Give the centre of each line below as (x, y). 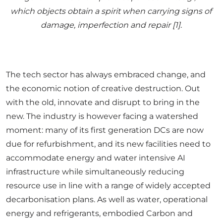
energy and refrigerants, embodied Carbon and (99, 213)
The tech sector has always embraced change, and (106, 74)
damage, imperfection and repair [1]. (111, 25)
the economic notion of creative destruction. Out (103, 88)
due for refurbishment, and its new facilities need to (108, 144)
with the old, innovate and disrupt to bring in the (103, 102)
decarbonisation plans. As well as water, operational (107, 199)
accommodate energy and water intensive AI (96, 158)
